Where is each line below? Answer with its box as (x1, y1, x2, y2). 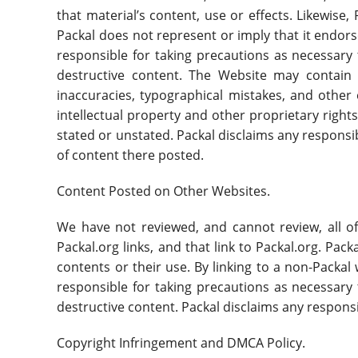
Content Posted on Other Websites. (57, 181, 274, 200)
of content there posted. (57, 145, 205, 164)
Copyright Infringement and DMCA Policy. (57, 333, 306, 352)
